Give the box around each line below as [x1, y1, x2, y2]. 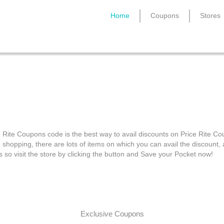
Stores [200, 11, 220, 19]
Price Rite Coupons [26, 71, 198, 93]
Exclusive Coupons [80, 209, 144, 218]
